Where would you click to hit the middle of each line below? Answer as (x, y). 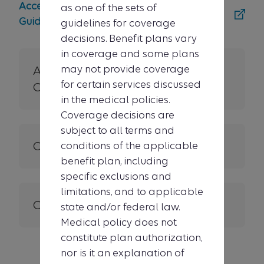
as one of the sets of (109, 8)
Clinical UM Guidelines (96, 87)
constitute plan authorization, (131, 237)
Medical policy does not (119, 222)
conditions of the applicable (129, 146)
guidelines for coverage (118, 23)
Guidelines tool (56, 22)
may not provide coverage (125, 69)
